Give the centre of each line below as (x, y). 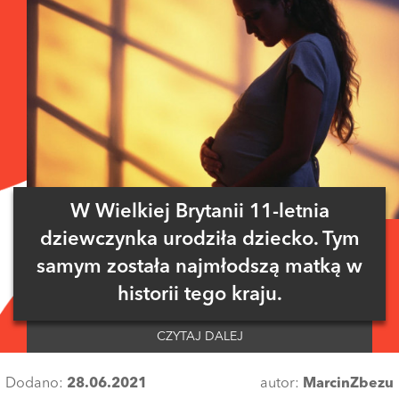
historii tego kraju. (199, 294)
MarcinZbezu (348, 383)
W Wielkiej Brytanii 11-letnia (199, 212)
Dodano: (36, 383)
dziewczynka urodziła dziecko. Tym (199, 239)
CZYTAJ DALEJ (199, 336)
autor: (281, 383)
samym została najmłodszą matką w (199, 267)
